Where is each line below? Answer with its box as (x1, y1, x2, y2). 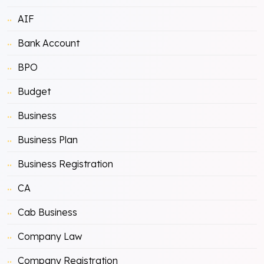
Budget (18, 85, 51, 97)
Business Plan (18, 133, 78, 146)
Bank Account (18, 37, 80, 49)
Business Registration (18, 157, 113, 170)
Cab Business (18, 206, 77, 218)
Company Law (18, 230, 82, 242)
